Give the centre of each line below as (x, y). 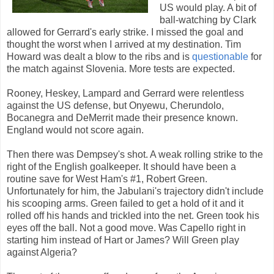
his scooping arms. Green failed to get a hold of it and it (125, 204)
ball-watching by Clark (208, 20)
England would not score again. (75, 130)
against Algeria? (42, 253)
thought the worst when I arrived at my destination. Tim (124, 45)
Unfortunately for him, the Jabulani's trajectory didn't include (135, 191)
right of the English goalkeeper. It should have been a (121, 167)
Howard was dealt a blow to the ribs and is (99, 57)
